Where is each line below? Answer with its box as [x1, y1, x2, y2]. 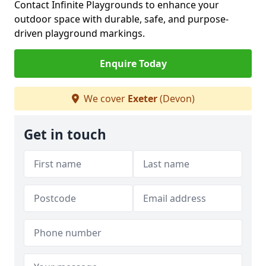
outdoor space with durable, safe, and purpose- [14, 12, 229, 26]
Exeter [127, 92, 157, 105]
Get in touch [24, 125, 106, 144]
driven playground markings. [14, 27, 145, 40]
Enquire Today [99, 57, 167, 70]
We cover [81, 92, 128, 105]
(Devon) [157, 92, 195, 105]
